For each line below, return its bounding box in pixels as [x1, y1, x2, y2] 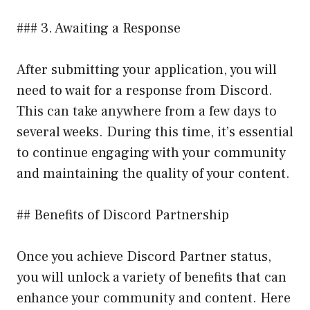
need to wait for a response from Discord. [17, 81, 273, 100]
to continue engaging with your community [17, 143, 286, 162]
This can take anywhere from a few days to [17, 102, 277, 120]
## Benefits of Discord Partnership [17, 206, 229, 224]
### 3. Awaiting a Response [17, 19, 181, 37]
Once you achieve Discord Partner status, [17, 247, 271, 266]
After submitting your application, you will [17, 60, 277, 79]
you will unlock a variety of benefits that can [17, 268, 286, 286]
